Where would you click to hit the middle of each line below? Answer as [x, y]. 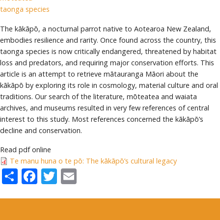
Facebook [72, 174]
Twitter [83, 174]
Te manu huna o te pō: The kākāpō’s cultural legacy [93, 161]
